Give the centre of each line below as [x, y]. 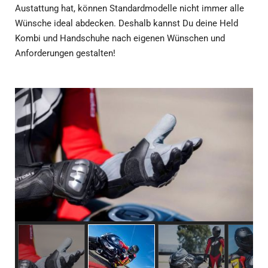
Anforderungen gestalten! [65, 53]
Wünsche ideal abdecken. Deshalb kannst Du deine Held [127, 23]
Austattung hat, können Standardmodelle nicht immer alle [130, 8]
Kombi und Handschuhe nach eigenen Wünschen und [120, 38]
